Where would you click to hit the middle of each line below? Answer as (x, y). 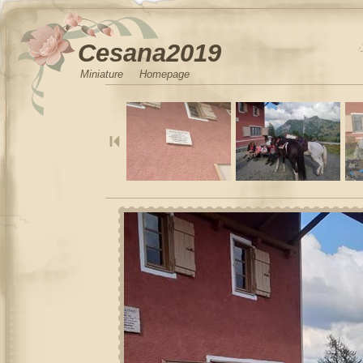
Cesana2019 (149, 53)
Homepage (164, 75)
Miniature (102, 75)
